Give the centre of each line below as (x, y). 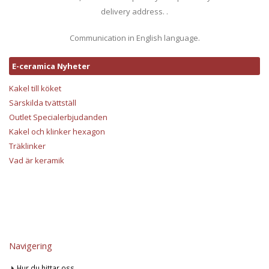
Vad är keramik (37, 161)
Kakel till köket (35, 89)
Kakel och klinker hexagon (57, 132)
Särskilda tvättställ (43, 103)
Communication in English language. (134, 38)
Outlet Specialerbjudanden (58, 117)
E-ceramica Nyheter (51, 66)
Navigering (31, 246)
